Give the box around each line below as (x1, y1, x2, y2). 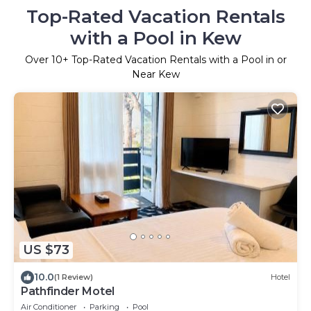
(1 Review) (54, 272, 93, 283)
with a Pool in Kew (69, 26, 242, 49)
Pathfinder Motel (21, 284, 115, 298)
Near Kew (131, 67, 180, 81)
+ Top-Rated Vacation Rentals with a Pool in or (62, 53, 287, 66)
